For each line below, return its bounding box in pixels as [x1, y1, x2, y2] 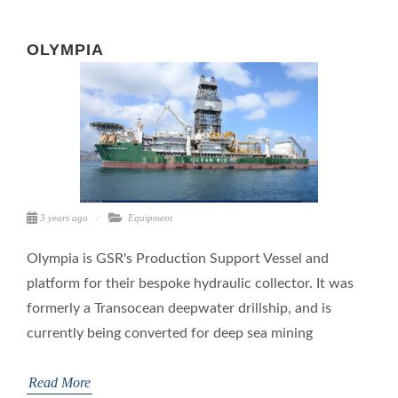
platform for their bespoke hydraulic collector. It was [27, 276, 354, 291]
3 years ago [40, 212, 88, 224]
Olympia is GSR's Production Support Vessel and [27, 251, 329, 267]
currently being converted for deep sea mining [27, 326, 313, 341]
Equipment [128, 212, 172, 224]
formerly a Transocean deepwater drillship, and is [27, 301, 331, 316]
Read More [28, 375, 91, 391]
